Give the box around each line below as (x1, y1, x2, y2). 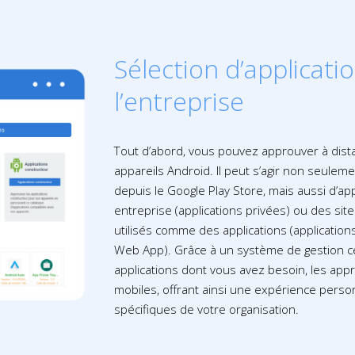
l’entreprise (114, 84, 245, 119)
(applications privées (175, 202, 287, 219)
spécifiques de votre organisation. (114, 301, 300, 318)
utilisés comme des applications (114, 222, 291, 239)
